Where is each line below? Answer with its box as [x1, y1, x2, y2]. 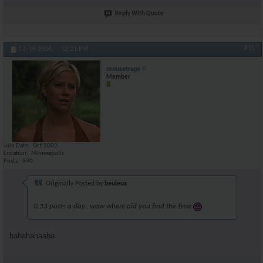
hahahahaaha [9, 231, 55, 240]
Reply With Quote [115, 10, 164, 17]
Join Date [4, 143, 28, 149]
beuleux [104, 180, 127, 187]
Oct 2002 [33, 143, 58, 149]
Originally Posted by [44, 180, 104, 187]
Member [106, 74, 130, 80]
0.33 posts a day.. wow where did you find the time [33, 202, 193, 210]
